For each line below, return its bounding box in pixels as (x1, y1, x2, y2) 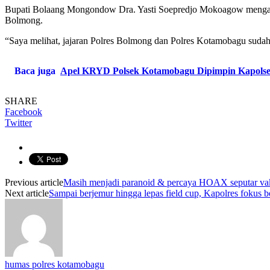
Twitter (5, 117, 32, 128)
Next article (5, 187, 49, 198)
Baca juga (14, 65, 55, 76)
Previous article (5, 177, 63, 187)
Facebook (5, 106, 42, 117)
